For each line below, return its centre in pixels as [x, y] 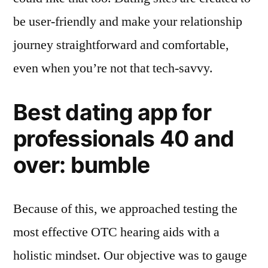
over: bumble [82, 165]
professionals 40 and [124, 138]
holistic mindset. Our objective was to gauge [130, 255]
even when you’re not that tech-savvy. [113, 68]
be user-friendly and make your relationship [128, 21]
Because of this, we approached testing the [125, 208]
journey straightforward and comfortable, [121, 45]
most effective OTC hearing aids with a [116, 232]
